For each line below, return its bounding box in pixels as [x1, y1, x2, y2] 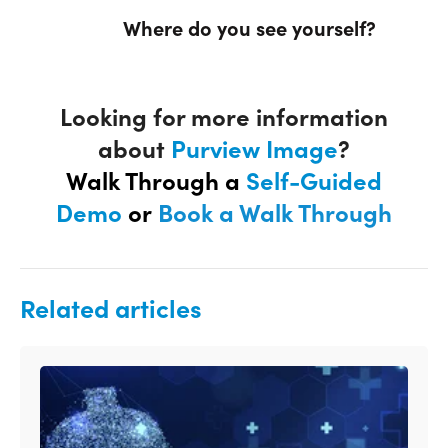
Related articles [20, 290, 202, 326]
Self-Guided [246, 163, 382, 197]
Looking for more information [60, 99, 388, 133]
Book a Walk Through [158, 195, 392, 229]
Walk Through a [66, 163, 240, 197]
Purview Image [171, 131, 338, 165]
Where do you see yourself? [112, 13, 376, 42]
